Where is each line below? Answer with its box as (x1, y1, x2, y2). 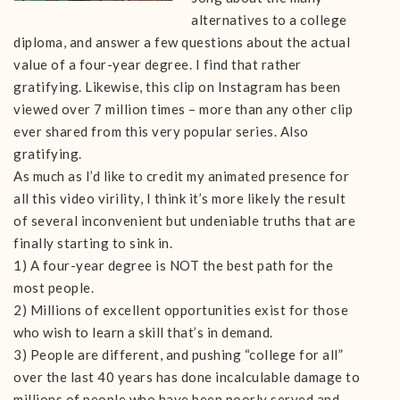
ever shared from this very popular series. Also (13, 123, 309, 139)
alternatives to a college (191, 12, 347, 28)
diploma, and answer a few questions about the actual (13, 34, 350, 50)
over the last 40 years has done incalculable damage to (13, 369, 360, 385)
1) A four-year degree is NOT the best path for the (13, 257, 333, 273)
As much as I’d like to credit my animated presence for (13, 168, 349, 184)
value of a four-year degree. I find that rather (13, 56, 302, 72)
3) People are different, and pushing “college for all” (13, 346, 343, 362)
